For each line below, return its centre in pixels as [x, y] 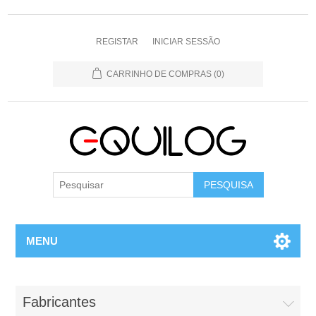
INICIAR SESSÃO [186, 42]
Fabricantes [60, 302]
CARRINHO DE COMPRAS [159, 74]
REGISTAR [117, 42]
